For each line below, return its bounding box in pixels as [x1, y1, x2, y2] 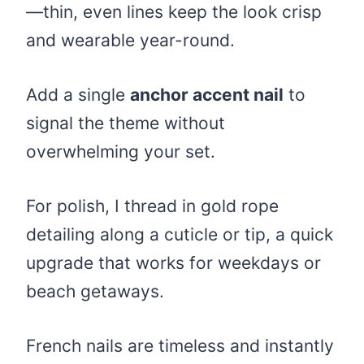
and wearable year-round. [26, 30, 235, 51]
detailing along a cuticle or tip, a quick [26, 224, 333, 245]
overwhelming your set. [26, 141, 215, 162]
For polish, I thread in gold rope [26, 196, 279, 217]
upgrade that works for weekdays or [26, 253, 321, 274]
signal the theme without [26, 113, 225, 134]
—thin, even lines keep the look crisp [26, 2, 322, 23]
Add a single [26, 84, 130, 106]
